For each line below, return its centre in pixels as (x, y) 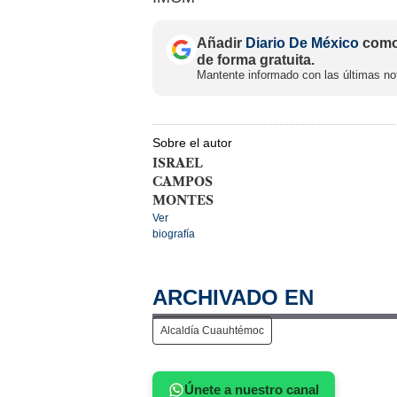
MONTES (183, 200)
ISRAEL (178, 163)
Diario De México (302, 43)
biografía (174, 234)
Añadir (221, 43)
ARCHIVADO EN (233, 297)
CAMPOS (183, 181)
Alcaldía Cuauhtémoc (212, 330)
